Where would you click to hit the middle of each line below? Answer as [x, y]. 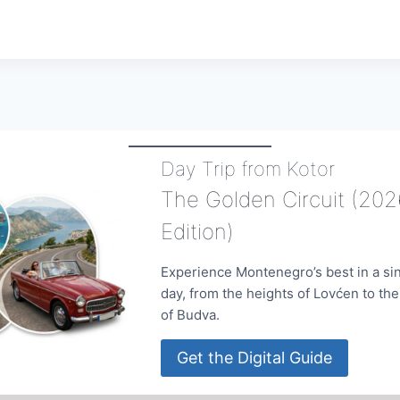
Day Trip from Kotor [248, 168]
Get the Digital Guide [255, 358]
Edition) [198, 231]
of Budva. [191, 314]
